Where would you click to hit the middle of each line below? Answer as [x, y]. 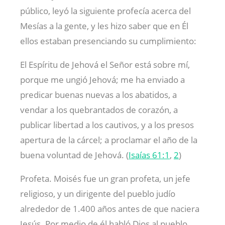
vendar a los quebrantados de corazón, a [99, 109]
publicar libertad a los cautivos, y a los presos [107, 125]
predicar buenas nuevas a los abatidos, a [98, 94]
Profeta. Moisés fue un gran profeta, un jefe [105, 178]
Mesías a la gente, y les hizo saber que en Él [104, 26]
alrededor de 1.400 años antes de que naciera [110, 208]
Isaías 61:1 [149, 155]
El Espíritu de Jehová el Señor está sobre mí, [105, 64]
